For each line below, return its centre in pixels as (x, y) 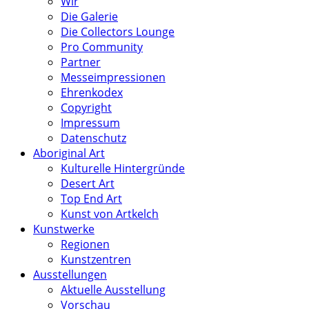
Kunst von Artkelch (110, 214)
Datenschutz (93, 138)
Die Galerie (89, 17)
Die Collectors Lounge (118, 32)
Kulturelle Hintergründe (123, 169)
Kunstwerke (64, 229)
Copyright (86, 108)
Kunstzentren (96, 260)
